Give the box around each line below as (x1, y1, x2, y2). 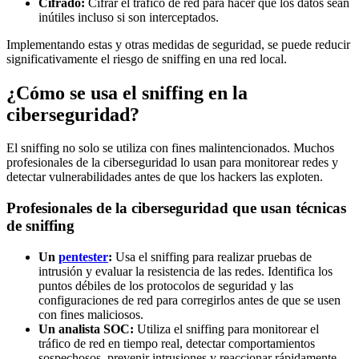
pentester (58, 249, 108, 264)
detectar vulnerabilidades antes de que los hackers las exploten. (6, 170, 323, 184)
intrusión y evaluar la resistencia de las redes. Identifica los (38, 264, 333, 278)
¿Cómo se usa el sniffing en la (6, 82, 248, 103)
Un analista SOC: (38, 321, 134, 336)
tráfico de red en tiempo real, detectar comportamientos (38, 336, 315, 350)
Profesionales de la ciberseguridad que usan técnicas (6, 200, 346, 217)
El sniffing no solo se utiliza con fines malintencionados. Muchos (6, 141, 334, 155)
